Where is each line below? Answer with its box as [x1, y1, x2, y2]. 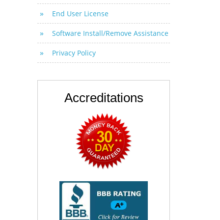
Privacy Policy [52, 48, 96, 57]
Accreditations [64, 90, 143, 105]
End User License [52, 9, 109, 18]
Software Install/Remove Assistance [52, 28, 168, 38]
